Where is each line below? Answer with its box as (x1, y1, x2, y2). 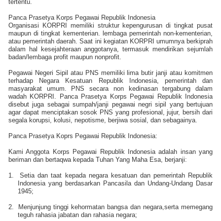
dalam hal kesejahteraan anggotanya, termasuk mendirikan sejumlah (8, 45, 213, 53)
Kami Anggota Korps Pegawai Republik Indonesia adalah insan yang (8, 147, 213, 155)
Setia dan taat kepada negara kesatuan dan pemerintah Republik (20, 171, 213, 179)
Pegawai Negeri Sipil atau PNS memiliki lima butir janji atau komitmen (8, 69, 213, 76)
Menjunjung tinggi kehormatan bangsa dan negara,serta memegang (18, 203, 213, 211)
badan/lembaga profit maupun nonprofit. (8, 53, 121, 61)
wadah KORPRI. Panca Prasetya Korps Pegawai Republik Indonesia (8, 92, 213, 100)
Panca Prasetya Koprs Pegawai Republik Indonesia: (8, 132, 157, 140)
